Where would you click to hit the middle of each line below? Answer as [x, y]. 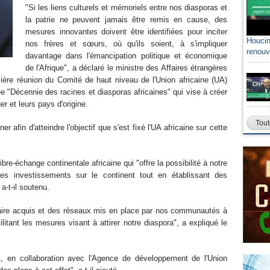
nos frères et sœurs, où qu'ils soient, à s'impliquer [126, 44]
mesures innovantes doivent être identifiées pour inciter [126, 32]
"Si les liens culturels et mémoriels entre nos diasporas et [126, 8]
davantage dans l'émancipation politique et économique [126, 56]
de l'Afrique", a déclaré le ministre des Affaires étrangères [126, 68]
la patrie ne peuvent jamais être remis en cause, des [126, 20]
